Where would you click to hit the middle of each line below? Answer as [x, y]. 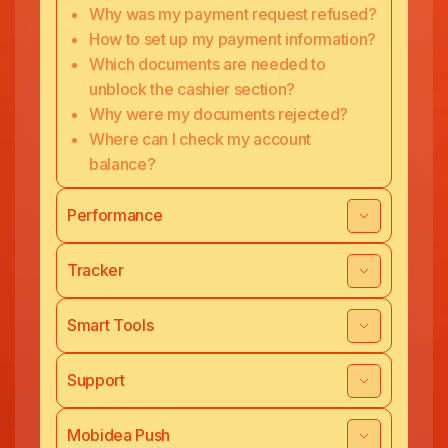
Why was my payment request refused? [233, 14]
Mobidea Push [119, 435]
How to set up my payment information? [233, 39]
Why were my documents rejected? [219, 114]
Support [96, 380]
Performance [115, 215]
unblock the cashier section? [192, 89]
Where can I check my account [200, 139]
